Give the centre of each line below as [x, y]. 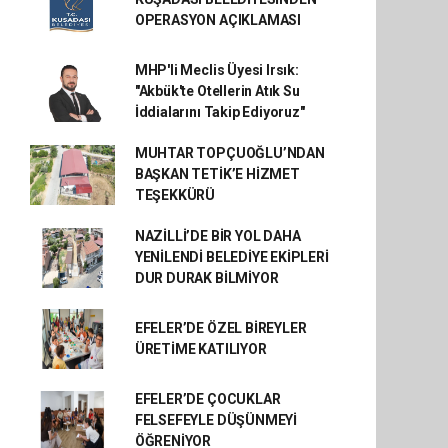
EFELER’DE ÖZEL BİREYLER [220, 328]
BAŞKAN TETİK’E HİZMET [217, 174]
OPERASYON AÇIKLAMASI [217, 20]
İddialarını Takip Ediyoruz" [219, 112]
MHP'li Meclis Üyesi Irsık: [216, 70]
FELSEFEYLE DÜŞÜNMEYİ [215, 420]
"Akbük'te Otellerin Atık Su [217, 91]
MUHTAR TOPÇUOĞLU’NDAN [229, 153]
